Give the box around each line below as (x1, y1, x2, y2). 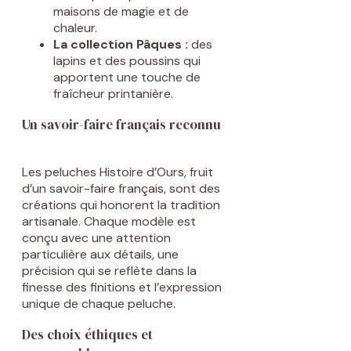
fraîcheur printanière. (53, 85, 173, 103)
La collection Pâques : (53, 36, 188, 53)
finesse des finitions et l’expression (22, 279, 222, 296)
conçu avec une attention (22, 230, 171, 247)
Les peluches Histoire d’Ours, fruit (22, 164, 213, 181)
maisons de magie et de (53, 3, 189, 20)
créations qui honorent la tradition (22, 197, 220, 214)
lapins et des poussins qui (53, 52, 201, 70)
